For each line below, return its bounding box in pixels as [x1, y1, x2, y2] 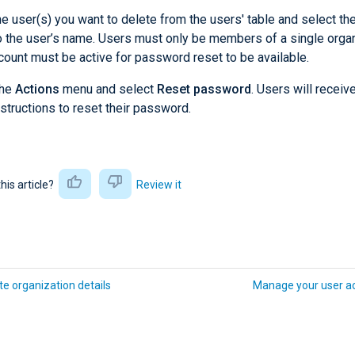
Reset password [157, 81, 251, 97]
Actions [15, 81, 59, 97]
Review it [136, 177, 181, 191]
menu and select [59, 81, 157, 97]
